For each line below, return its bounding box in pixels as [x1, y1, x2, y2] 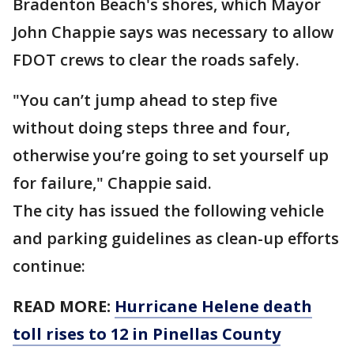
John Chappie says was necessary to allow [13, 21, 333, 43]
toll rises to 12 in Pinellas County [13, 323, 281, 345]
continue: [13, 255, 85, 277]
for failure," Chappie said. [13, 172, 212, 194]
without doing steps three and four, [13, 117, 290, 138]
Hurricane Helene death [115, 296, 312, 317]
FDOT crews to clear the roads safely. [13, 49, 299, 70]
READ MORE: [13, 296, 115, 317]
